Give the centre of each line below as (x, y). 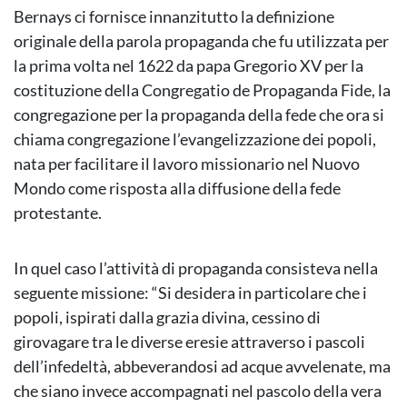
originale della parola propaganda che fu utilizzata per (201, 41)
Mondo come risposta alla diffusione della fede (177, 189)
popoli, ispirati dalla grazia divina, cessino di (167, 318)
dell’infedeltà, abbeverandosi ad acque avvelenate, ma (202, 367)
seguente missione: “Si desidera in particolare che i (190, 293)
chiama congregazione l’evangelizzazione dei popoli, (195, 139)
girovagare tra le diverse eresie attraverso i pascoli (189, 342)
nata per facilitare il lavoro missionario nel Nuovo (187, 164)
